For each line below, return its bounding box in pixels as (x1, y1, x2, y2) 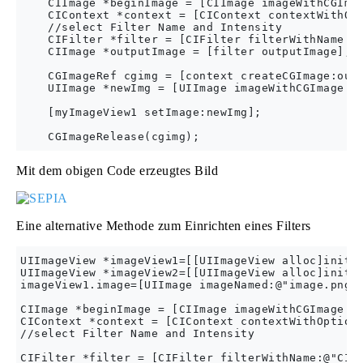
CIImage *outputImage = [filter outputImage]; (20, 45, 351, 58)
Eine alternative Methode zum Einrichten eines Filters (16, 219, 311, 233)
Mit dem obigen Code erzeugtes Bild (16, 164, 218, 177)
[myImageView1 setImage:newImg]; (20, 106, 262, 118)
